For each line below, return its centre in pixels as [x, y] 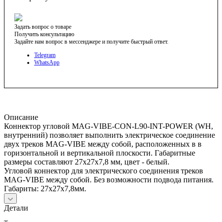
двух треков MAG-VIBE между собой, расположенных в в [103, 144]
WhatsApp [47, 62]
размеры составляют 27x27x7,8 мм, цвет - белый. [87, 162]
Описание [21, 117]
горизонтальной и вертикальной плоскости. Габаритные [100, 153]
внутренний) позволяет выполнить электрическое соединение [110, 135]
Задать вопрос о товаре [43, 27]
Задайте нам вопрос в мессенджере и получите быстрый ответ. [91, 41]
